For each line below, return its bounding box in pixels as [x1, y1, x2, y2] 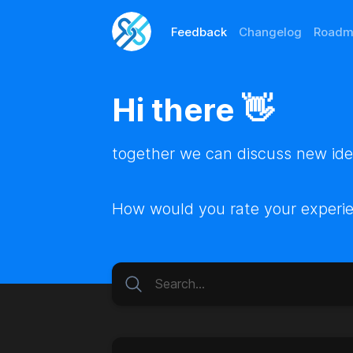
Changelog [239, 24, 302, 39]
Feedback [171, 24, 227, 39]
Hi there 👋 [112, 91, 273, 129]
